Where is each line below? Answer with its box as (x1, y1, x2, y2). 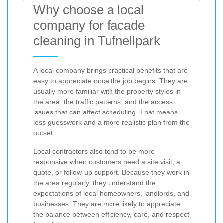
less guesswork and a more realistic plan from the (33, 118, 190, 127)
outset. (33, 129, 55, 137)
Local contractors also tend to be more (33, 147, 155, 156)
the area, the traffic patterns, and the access (33, 98, 173, 106)
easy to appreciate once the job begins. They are (33, 77, 188, 85)
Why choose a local (33, 2, 144, 18)
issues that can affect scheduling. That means (33, 108, 178, 116)
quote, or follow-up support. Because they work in (33, 168, 189, 177)
